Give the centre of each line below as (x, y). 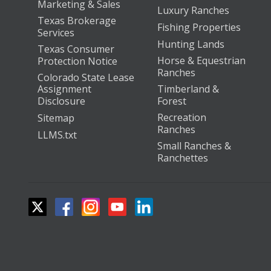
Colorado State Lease (86, 77)
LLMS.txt (57, 135)
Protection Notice (77, 61)
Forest (172, 101)
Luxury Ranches (194, 10)
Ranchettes (183, 158)
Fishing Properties (199, 27)
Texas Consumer (76, 49)
